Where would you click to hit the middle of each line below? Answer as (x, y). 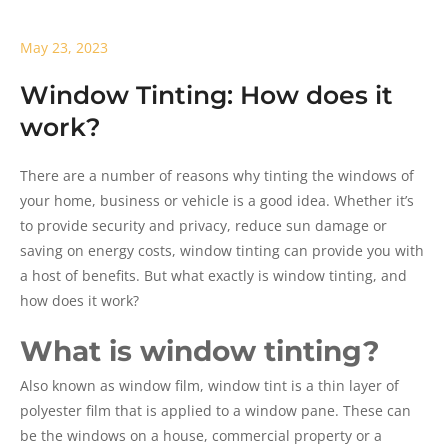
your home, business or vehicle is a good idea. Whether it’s (217, 201)
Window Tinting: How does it (206, 95)
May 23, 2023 (64, 48)
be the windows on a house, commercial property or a (201, 436)
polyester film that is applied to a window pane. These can (215, 411)
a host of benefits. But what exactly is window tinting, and (213, 276)
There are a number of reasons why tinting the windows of (217, 176)
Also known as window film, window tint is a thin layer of (209, 386)
